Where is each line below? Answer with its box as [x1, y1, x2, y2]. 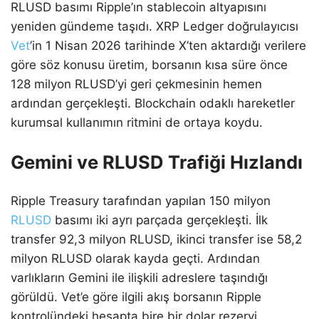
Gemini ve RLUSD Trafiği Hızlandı [11, 150, 303, 173]
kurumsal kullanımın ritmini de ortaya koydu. [11, 115, 263, 130]
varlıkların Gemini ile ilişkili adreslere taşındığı [11, 270, 268, 285]
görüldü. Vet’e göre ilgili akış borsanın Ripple [11, 289, 261, 304]
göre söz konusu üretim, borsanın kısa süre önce [11, 57, 288, 72]
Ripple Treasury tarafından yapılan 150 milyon [11, 193, 271, 208]
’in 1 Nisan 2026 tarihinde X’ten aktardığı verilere [30, 38, 306, 53]
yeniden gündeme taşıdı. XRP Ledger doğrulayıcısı [11, 19, 298, 33]
